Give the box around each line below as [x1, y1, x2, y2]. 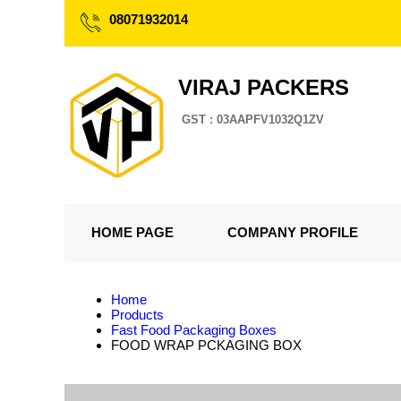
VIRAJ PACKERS [178, 75, 349, 99]
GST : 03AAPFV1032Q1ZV [182, 113, 324, 126]
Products [111, 307, 164, 322]
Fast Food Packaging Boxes [111, 322, 277, 337]
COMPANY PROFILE [227, 225, 358, 240]
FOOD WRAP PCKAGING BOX [111, 337, 302, 353]
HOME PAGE [91, 225, 174, 240]
